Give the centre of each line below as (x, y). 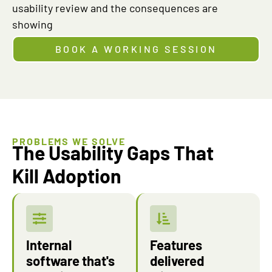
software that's (70, 260)
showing (32, 24)
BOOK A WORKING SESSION (136, 49)
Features (176, 245)
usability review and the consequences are (115, 8)
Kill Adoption (67, 175)
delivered (177, 260)
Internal (49, 245)
